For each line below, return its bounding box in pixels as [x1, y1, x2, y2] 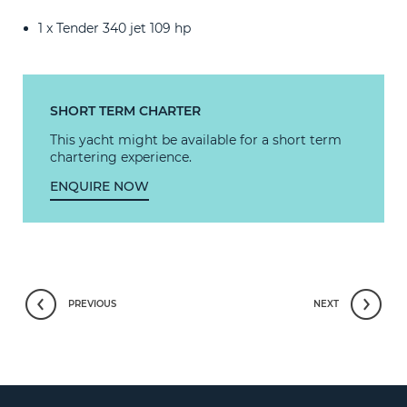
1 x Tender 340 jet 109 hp [38, 20, 191, 37]
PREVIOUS [68, 297, 116, 310]
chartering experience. [50, 149, 192, 165]
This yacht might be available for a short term [50, 132, 342, 148]
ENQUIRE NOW [50, 178, 149, 195]
